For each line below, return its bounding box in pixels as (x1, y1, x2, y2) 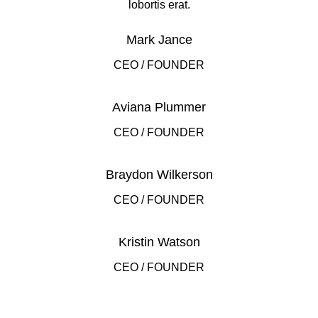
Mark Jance (126, 33, 192, 47)
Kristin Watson (118, 235, 200, 249)
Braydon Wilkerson (105, 168, 213, 182)
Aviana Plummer (112, 100, 206, 114)
